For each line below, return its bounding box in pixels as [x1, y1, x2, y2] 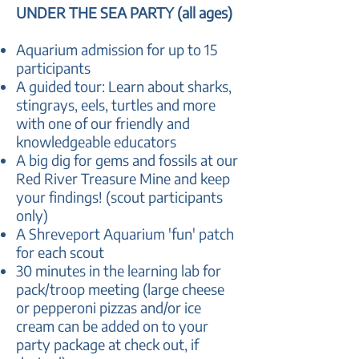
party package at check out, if [16, 335, 199, 353]
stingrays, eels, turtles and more [16, 95, 216, 114]
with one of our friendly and [16, 114, 190, 132]
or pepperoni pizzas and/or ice [16, 298, 201, 317]
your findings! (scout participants [16, 188, 223, 206]
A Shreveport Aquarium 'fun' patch [16, 224, 234, 243]
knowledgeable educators [16, 132, 176, 151]
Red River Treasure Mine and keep [16, 169, 230, 188]
